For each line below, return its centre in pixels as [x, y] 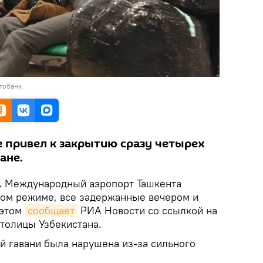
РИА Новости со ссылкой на [147, 210]
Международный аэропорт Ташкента [92, 183]
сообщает [51, 210]
